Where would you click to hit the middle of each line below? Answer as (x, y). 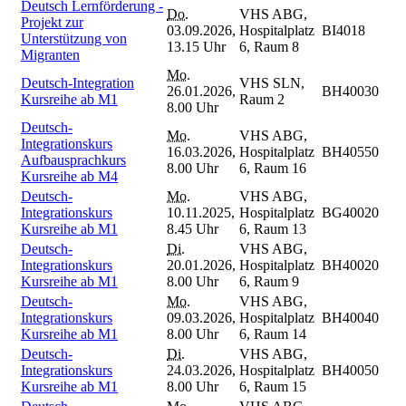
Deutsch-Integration (77, 82)
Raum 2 (262, 99)
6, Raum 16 (273, 168)
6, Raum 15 (273, 386)
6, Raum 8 (269, 46)
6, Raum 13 (273, 228)
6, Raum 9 (269, 281)
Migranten (50, 54)
